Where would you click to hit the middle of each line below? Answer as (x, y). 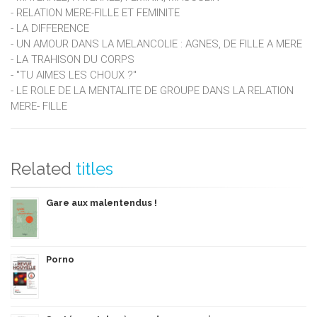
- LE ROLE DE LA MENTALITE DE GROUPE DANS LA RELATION (152, 90)
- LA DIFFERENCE (50, 28)
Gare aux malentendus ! (102, 202)
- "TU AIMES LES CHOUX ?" (74, 75)
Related (41, 168)
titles (94, 168)
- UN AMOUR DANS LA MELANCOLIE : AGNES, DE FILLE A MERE (156, 44)
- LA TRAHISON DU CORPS (73, 59)
